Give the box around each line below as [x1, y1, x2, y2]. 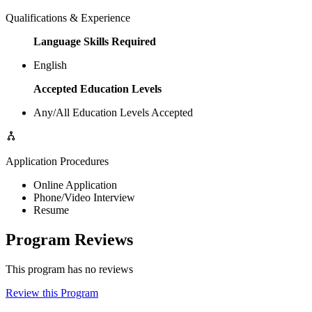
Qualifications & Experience [6, 12, 130, 24]
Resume [33, 204, 69, 217]
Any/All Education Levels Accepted [33, 107, 193, 119]
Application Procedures [6, 155, 109, 168]
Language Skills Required [33, 36, 156, 48]
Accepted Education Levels [33, 83, 162, 95]
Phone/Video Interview [33, 192, 135, 204]
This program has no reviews [6, 263, 133, 276]
